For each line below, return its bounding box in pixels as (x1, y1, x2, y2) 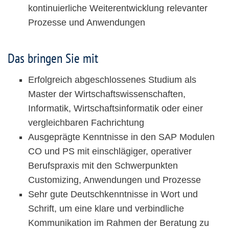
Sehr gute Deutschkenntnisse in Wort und (28, 189, 198, 200)
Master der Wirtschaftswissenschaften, (28, 89, 186, 100)
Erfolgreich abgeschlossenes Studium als (28, 75, 196, 85)
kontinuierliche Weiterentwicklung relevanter (28, 3, 208, 14)
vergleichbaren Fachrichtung (28, 118, 144, 128)
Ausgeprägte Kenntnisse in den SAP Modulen (28, 132, 215, 143)
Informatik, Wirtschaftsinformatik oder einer (28, 103, 203, 114)
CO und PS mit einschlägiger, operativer (28, 146, 192, 157)
